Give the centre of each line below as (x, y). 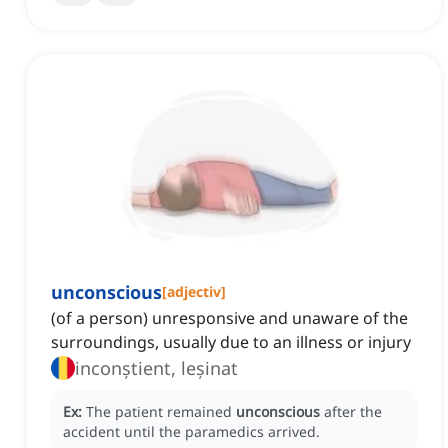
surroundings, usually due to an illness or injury (231, 342)
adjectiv (194, 292)
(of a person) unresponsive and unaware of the (229, 318)
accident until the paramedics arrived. (191, 432)
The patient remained (161, 412)
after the (353, 412)
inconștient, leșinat (156, 368)
